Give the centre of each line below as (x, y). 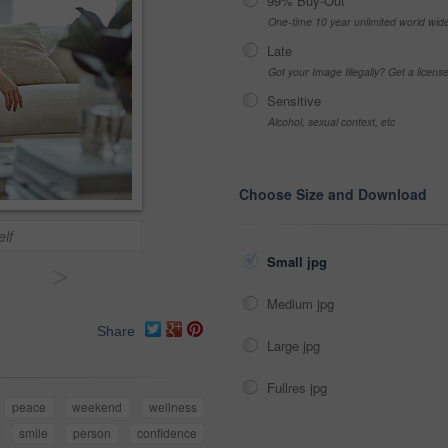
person (92, 433)
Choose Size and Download (333, 194)
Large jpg (295, 345)
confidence (167, 433)
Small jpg (299, 261)
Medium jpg (302, 303)
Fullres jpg (299, 387)
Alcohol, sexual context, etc (331, 121)
